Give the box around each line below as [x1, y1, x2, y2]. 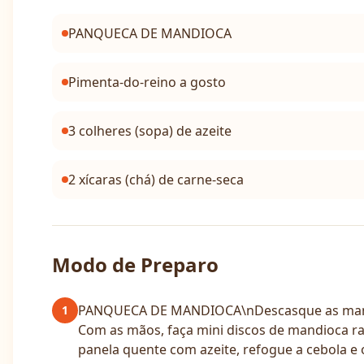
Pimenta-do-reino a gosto [68, 73, 226, 91]
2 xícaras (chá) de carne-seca [68, 171, 244, 188]
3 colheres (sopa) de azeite [68, 122, 232, 140]
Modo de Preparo [52, 251, 219, 278]
